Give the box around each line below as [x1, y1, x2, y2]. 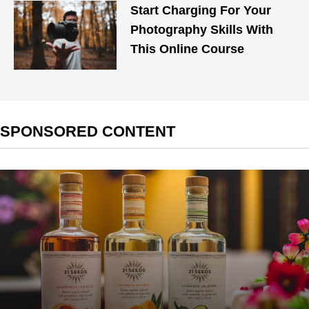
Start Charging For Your [130, 3, 272, 17]
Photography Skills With [130, 23, 274, 37]
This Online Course [130, 42, 245, 56]
